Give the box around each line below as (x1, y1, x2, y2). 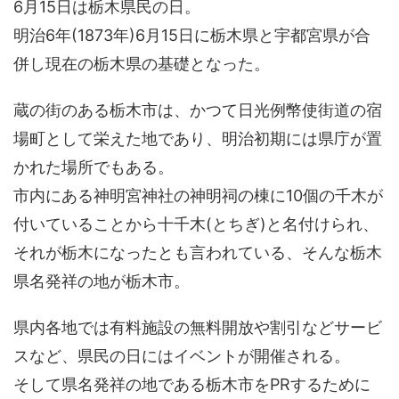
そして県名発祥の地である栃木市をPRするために (13, 375, 370, 395)
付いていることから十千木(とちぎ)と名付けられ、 (13, 215, 379, 234)
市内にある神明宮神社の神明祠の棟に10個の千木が (13, 186, 383, 206)
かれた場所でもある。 (13, 158, 174, 177)
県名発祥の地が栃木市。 (13, 272, 190, 291)
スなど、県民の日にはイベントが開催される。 (13, 346, 350, 366)
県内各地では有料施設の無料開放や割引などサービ (13, 318, 382, 338)
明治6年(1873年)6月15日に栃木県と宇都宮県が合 (13, 26, 370, 45)
